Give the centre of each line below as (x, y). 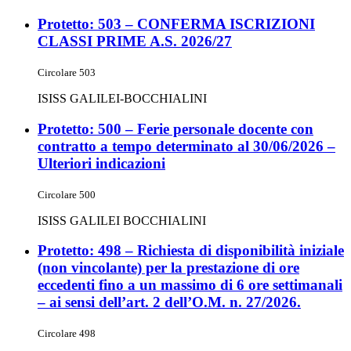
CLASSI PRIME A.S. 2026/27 (135, 42)
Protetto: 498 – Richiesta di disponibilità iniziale (191, 251)
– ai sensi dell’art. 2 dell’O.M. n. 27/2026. (169, 302)
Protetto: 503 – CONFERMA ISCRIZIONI (176, 24)
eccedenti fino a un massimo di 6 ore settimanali (190, 285)
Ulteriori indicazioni (101, 163)
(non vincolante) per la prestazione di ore (168, 268)
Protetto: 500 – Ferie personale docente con (175, 128)
